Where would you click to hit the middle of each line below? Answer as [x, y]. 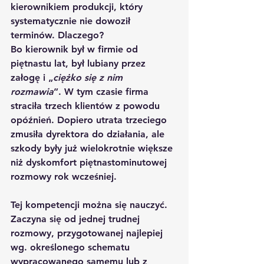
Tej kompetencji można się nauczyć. [90, 204]
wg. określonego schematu [72, 247]
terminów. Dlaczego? [59, 35]
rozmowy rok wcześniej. [64, 176]
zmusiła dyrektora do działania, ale [89, 134]
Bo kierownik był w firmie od [76, 49]
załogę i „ [32, 77]
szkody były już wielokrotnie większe [93, 148]
